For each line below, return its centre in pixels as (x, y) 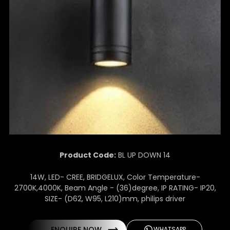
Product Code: (88, 155)
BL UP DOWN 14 (143, 155)
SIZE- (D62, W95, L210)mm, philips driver (115, 198)
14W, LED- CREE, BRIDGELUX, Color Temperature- (115, 177)
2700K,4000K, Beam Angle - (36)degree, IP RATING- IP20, (115, 188)
